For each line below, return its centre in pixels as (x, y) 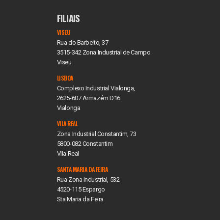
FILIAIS (68, 17)
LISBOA (65, 78)
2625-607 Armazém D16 (88, 98)
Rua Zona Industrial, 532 (88, 179)
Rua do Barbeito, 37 (82, 42)
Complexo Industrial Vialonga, (96, 88)
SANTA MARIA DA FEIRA (82, 169)
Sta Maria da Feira (80, 199)
